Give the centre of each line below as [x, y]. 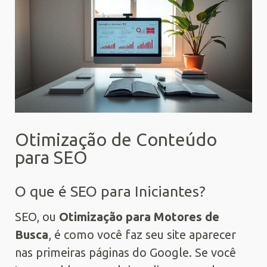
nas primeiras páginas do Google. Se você [125, 252]
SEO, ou [37, 216]
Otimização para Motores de [139, 216]
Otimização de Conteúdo [116, 139]
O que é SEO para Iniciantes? [110, 191]
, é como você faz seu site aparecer [142, 234]
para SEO [51, 157]
